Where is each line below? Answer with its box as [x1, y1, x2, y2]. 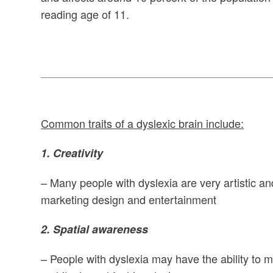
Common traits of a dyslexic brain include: [41, 115, 244, 131]
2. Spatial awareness [41, 221, 149, 237]
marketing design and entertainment [41, 191, 217, 207]
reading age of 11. [41, 6, 130, 22]
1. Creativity [41, 145, 104, 161]
